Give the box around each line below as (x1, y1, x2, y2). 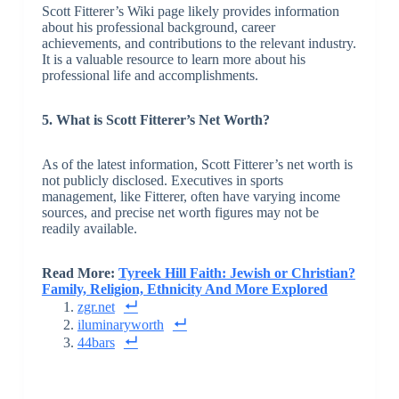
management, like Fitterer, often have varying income (41, 189, 340, 205)
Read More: (41, 265, 118, 281)
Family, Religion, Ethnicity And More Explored (41, 281, 328, 297)
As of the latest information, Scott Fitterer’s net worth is (41, 157, 353, 173)
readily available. (41, 221, 137, 237)
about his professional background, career (41, 20, 275, 36)
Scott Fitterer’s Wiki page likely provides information (41, 4, 339, 20)
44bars (77, 335, 115, 351)
